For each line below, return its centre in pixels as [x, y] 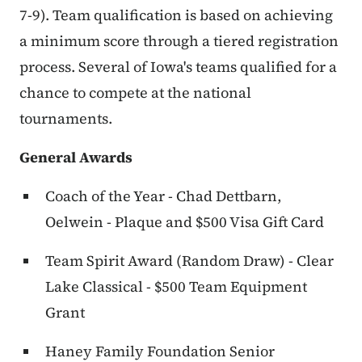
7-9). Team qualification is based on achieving [176, 15]
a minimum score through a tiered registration [179, 41]
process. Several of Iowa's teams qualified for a [178, 67]
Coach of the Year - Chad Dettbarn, [163, 196]
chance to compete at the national [135, 93]
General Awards [76, 158]
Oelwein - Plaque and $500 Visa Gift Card [185, 222]
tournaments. [66, 119]
